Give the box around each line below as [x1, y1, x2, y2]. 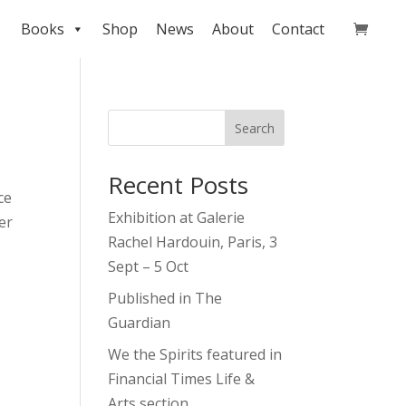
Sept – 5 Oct [108, 256, 189, 276]
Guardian [108, 313, 171, 333]
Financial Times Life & [108, 369, 256, 389]
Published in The [108, 288, 223, 308]
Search [234, 119, 275, 137]
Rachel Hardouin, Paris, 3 [108, 232, 278, 252]
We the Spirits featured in [108, 344, 283, 364]
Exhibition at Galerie [108, 208, 246, 227]
